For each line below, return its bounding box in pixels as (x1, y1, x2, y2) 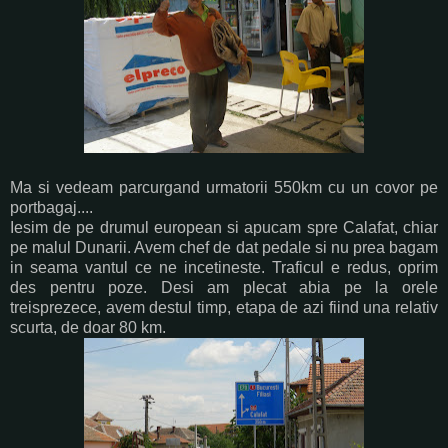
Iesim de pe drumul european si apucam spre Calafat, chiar (10, 218, 438, 236)
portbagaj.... (10, 198, 93, 216)
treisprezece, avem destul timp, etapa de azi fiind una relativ (10, 298, 438, 316)
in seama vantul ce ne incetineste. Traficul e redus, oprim (10, 258, 438, 276)
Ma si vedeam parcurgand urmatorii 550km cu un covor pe (10, 178, 438, 196)
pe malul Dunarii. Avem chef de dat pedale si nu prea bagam (10, 238, 438, 256)
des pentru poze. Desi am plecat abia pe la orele (10, 278, 438, 296)
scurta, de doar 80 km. (10, 318, 166, 336)
